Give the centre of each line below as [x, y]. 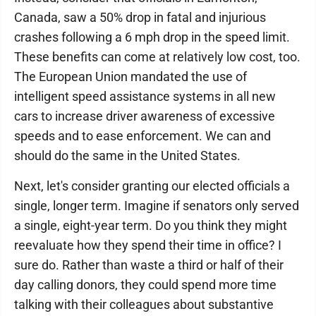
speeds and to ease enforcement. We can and [142, 136]
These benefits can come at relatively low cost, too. [157, 57]
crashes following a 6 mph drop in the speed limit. [152, 37]
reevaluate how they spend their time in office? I [148, 245]
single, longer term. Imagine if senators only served [157, 206]
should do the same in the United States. [127, 156]
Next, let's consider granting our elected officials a [152, 186]
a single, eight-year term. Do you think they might [151, 225]
